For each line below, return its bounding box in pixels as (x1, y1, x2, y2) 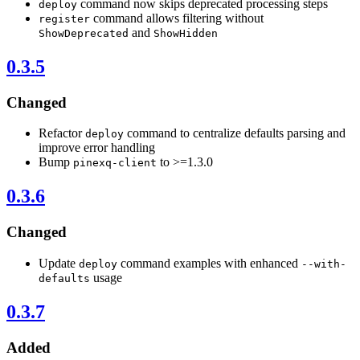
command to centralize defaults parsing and (124, 126, 346, 141)
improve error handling (39, 141, 155, 155)
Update (39, 256, 79, 270)
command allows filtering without (90, 10, 264, 25)
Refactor (39, 126, 85, 141)
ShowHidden (153, 27, 218, 39)
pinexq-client (73, 157, 157, 170)
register (39, 12, 90, 25)
